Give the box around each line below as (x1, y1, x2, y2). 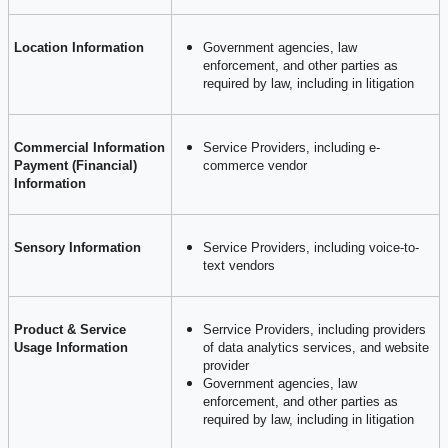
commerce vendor (203, 157, 307, 173)
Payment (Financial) (14, 157, 137, 173)
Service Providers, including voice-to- (203, 239, 419, 255)
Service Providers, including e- (203, 139, 380, 155)
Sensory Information (14, 239, 141, 255)
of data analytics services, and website (203, 339, 429, 355)
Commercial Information (14, 139, 165, 155)
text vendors (203, 257, 275, 273)
